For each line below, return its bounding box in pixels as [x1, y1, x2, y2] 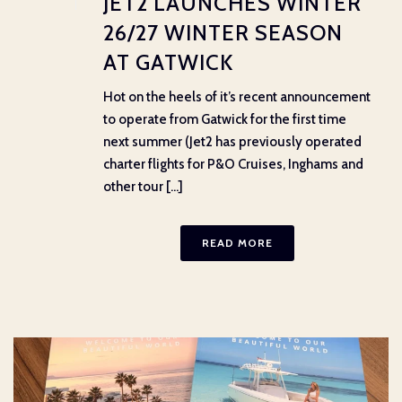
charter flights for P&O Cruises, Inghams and [103, 155, 363, 172]
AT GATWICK [103, 48, 233, 75]
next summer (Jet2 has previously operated [103, 133, 362, 150]
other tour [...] [103, 178, 183, 195]
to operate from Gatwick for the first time [103, 110, 346, 127]
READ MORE [201, 235, 273, 249]
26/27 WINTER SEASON [103, 19, 343, 46]
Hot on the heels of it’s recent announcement [103, 88, 371, 105]
